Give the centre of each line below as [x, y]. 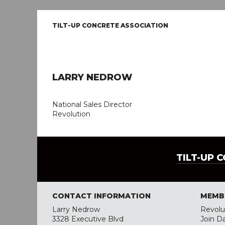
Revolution [71, 114]
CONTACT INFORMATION [101, 196]
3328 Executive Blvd [88, 219]
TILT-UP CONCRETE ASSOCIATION [110, 25]
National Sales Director [92, 104]
